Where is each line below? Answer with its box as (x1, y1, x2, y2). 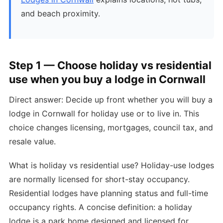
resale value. (9, 136, 56, 146)
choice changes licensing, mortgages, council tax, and (9, 122, 213, 132)
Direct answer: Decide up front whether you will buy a (9, 94, 213, 105)
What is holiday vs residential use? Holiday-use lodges (9, 160, 214, 171)
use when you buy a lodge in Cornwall (9, 72, 206, 86)
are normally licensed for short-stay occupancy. (9, 174, 190, 185)
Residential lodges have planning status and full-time (9, 188, 208, 199)
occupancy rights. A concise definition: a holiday (9, 202, 192, 213)
